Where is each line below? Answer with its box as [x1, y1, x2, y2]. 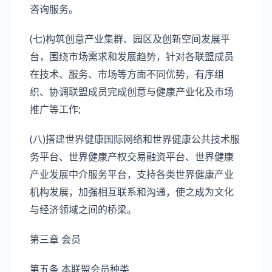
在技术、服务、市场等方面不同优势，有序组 [30, 67, 224, 81]
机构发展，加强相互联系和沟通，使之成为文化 [30, 185, 234, 199]
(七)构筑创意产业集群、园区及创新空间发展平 [30, 32, 230, 46]
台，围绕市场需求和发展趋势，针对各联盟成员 [30, 50, 234, 63]
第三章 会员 [30, 233, 81, 246]
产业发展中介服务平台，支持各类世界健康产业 [30, 168, 234, 181]
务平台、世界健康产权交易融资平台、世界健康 [30, 150, 234, 163]
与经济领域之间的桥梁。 [30, 203, 137, 216]
